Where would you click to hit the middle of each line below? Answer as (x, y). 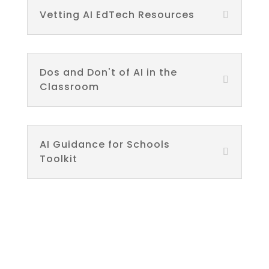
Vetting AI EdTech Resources (117, 15)
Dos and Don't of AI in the (108, 72)
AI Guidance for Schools (104, 144)
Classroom (69, 87)
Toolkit (58, 159)
